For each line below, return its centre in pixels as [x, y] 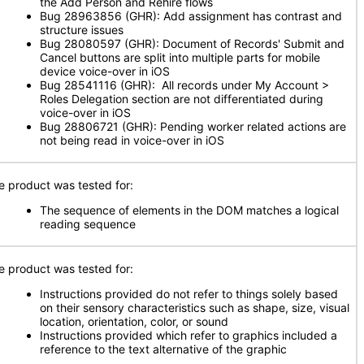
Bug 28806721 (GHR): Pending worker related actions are [193, 126]
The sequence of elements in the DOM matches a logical [189, 210]
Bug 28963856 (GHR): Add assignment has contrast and [191, 16]
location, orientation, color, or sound [134, 321]
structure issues [82, 30]
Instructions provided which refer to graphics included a [188, 335]
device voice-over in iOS [105, 71]
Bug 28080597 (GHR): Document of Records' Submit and [192, 43]
